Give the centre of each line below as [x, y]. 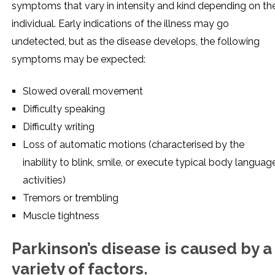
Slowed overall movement [83, 91]
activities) [44, 180]
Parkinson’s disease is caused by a [142, 248]
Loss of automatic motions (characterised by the [134, 144]
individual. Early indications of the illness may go [120, 23]
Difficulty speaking [64, 109]
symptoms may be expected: [79, 59]
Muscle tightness [61, 215]
